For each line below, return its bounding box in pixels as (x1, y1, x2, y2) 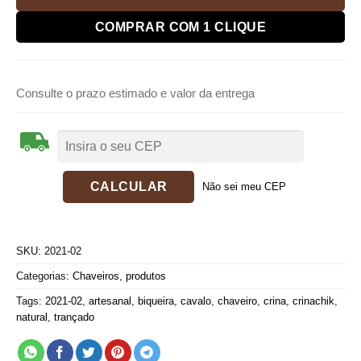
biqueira (138, 294, 174, 307)
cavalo (180, 294, 211, 307)
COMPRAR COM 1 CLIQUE (94, 19, 267, 34)
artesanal (89, 294, 131, 307)
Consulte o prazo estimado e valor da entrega (16, 85, 255, 100)
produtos (126, 269, 166, 282)
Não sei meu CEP (202, 180, 287, 193)
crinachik (293, 294, 334, 307)
